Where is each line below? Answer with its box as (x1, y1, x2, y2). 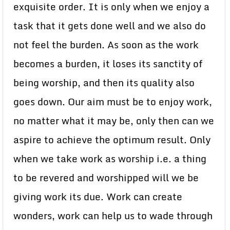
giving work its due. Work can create (13, 189, 182, 204)
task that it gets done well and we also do (13, 18, 206, 33)
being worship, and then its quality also (13, 75, 195, 90)
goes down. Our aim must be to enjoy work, (13, 94, 212, 109)
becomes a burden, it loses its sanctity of (13, 56, 202, 71)
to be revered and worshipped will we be (13, 170, 199, 185)
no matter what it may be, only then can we (13, 113, 214, 128)
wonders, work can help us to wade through (13, 208, 213, 223)
